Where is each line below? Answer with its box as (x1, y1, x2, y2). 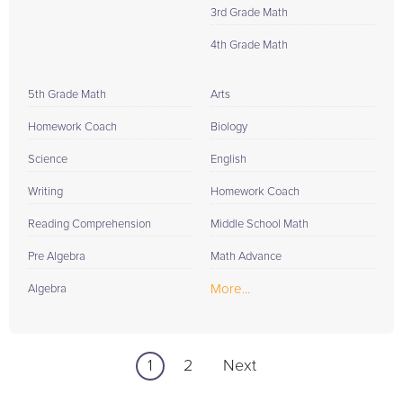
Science (28, 154, 67, 166)
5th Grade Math (28, 89, 106, 101)
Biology (210, 121, 247, 133)
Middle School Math (210, 219, 309, 230)
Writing (28, 186, 63, 198)
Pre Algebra (28, 251, 85, 263)
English (210, 154, 246, 166)
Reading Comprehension (28, 219, 151, 230)
